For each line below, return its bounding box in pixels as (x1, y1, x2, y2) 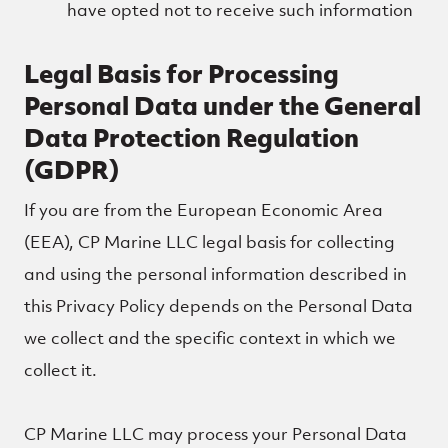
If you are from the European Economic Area (24, 199, 383, 221)
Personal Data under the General (24, 88, 421, 123)
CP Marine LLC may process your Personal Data (24, 423, 407, 445)
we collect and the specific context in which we (24, 327, 396, 349)
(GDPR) (24, 152, 120, 187)
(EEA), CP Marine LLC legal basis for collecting (24, 231, 395, 253)
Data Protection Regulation (24, 120, 359, 155)
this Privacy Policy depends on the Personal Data (24, 295, 413, 317)
